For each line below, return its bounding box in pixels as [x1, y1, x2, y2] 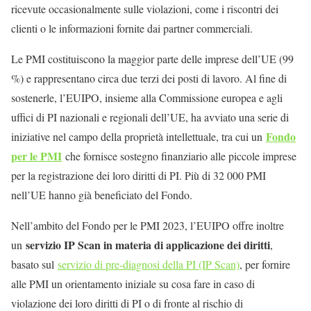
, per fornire [239, 256, 290, 271]
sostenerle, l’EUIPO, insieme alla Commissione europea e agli [11, 90, 283, 105]
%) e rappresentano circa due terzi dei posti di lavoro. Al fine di [11, 70, 287, 85]
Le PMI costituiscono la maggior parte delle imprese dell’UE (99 [11, 51, 294, 66]
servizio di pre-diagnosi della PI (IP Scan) [58, 256, 239, 271]
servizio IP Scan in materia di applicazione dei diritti [26, 236, 270, 253]
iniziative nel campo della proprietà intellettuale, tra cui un [11, 128, 266, 144]
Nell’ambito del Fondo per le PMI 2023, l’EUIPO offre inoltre [11, 217, 284, 233]
